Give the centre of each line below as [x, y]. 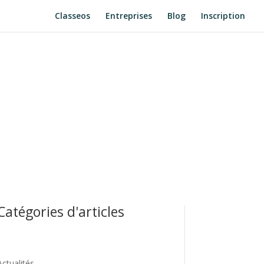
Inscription [223, 16]
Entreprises [129, 16]
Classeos [72, 16]
